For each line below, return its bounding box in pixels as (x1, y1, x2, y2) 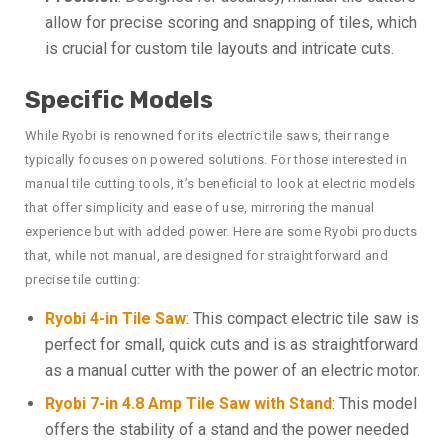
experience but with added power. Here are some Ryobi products (25, 224, 418, 239)
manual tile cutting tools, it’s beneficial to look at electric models (25, 176, 416, 191)
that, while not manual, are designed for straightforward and (25, 248, 388, 263)
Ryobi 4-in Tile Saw (45, 309, 186, 328)
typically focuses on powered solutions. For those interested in (25, 152, 407, 167)
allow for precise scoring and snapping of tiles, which (45, 13, 417, 32)
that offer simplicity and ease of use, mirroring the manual (25, 200, 375, 215)
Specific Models (25, 86, 213, 114)
